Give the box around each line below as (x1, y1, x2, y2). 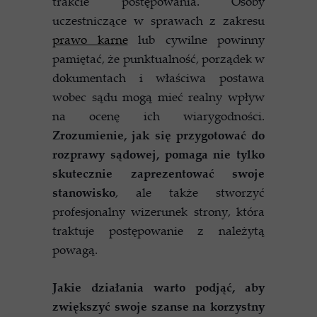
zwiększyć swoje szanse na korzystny (52, 298, 265, 314)
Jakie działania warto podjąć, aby (52, 279, 265, 295)
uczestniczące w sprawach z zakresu (52, 12, 265, 28)
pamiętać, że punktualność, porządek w (52, 50, 265, 67)
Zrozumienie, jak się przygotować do (52, 127, 265, 143)
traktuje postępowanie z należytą (52, 222, 265, 238)
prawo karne (52, 31, 128, 47)
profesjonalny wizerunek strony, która (52, 203, 265, 219)
